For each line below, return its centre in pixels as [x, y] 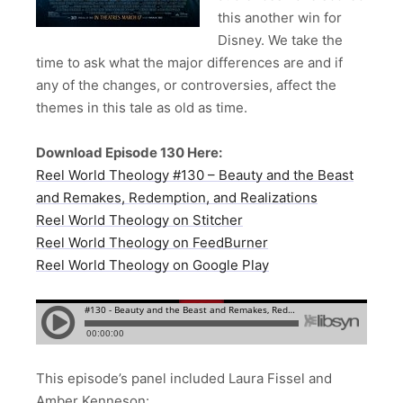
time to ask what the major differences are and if [189, 62]
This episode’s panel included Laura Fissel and [184, 378]
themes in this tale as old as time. [142, 107]
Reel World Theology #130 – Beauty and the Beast [195, 175]
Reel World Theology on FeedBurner [152, 243]
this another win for [280, 17]
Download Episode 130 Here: [129, 153]
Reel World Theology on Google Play [152, 265]
